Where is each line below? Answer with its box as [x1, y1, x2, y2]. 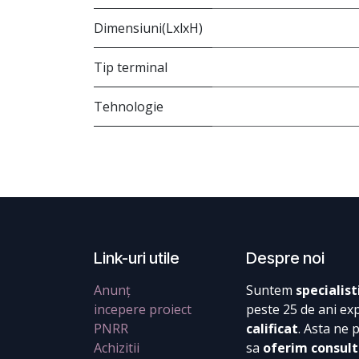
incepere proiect [94, 301, 192, 319]
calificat [246, 320, 298, 338]
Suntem [246, 281, 296, 300]
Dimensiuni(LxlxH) [94, 19, 203, 38]
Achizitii [94, 339, 139, 357]
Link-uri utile [94, 248, 179, 268]
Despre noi [246, 248, 325, 268]
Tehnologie [94, 98, 163, 116]
